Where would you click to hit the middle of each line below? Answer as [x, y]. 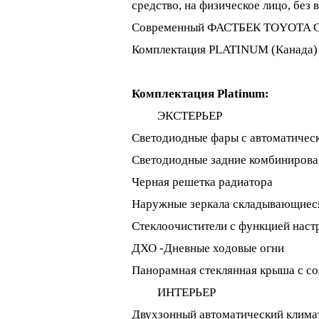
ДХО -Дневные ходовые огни [208, 248]
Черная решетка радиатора [202, 182]
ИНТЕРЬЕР [173, 292]
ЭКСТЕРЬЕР [189, 116]
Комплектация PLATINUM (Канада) [224, 49]
